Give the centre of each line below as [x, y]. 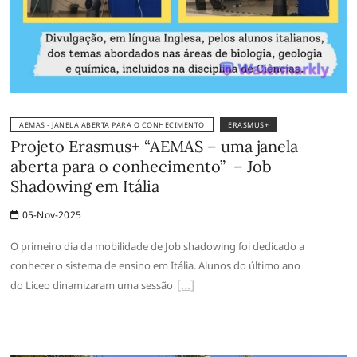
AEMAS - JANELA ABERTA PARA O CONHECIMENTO [112, 124]
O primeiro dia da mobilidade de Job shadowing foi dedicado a [158, 246]
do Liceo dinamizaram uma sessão [92, 285]
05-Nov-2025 [51, 214]
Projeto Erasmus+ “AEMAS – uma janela [155, 146]
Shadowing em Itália [85, 186]
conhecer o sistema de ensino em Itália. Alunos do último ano [156, 265]
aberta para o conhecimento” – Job [141, 166]
